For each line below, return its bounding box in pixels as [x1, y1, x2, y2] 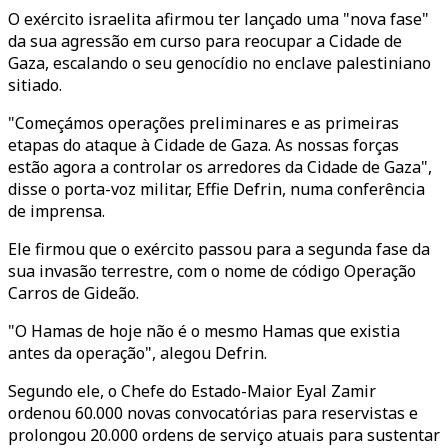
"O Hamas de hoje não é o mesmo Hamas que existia [8, 320, 400, 342]
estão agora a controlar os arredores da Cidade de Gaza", [8, 156, 432, 178]
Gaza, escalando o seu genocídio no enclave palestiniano [8, 52, 431, 74]
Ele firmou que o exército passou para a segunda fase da [8, 238, 430, 260]
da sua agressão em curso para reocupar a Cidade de [8, 30, 402, 52]
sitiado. [8, 74, 62, 96]
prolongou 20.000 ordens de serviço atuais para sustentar [8, 424, 440, 446]
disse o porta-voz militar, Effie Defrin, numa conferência [8, 178, 425, 200]
